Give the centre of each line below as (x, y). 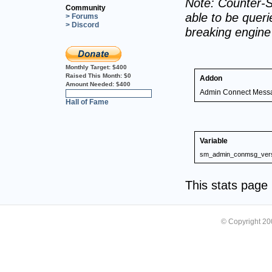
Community (86, 8)
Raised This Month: (95, 75)
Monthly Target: (89, 67)
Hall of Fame (87, 102)
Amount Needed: (91, 84)
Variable (214, 141)
